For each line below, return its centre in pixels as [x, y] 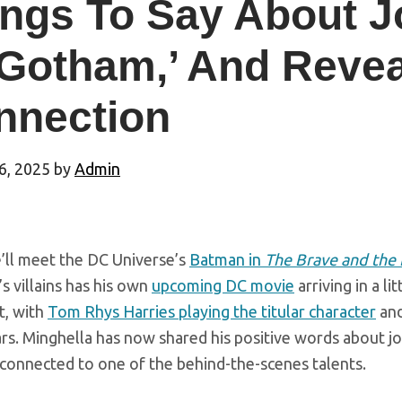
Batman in [227, 260]
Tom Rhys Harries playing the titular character [212, 312]
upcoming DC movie [223, 286]
